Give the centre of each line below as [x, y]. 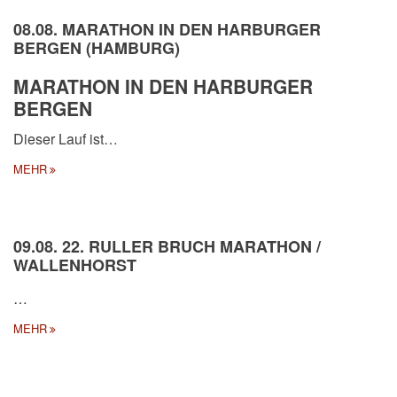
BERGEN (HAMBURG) [97, 47]
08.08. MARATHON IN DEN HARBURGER [167, 29]
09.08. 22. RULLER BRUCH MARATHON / [167, 246]
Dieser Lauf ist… [66, 138]
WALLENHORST [75, 265]
